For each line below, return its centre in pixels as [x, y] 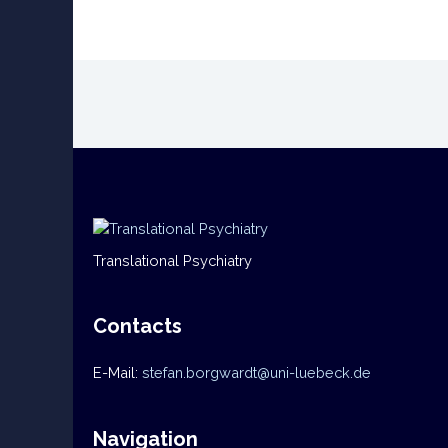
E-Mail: [117, 373]
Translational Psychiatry [172, 260]
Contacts [137, 326]
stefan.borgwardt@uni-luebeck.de [256, 373]
